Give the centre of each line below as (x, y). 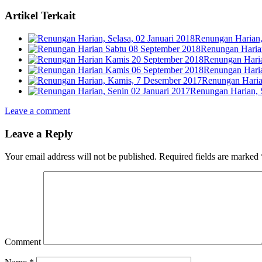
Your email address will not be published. (81, 156)
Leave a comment (37, 111)
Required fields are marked (209, 156)
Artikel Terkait (40, 16)
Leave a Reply (39, 133)
